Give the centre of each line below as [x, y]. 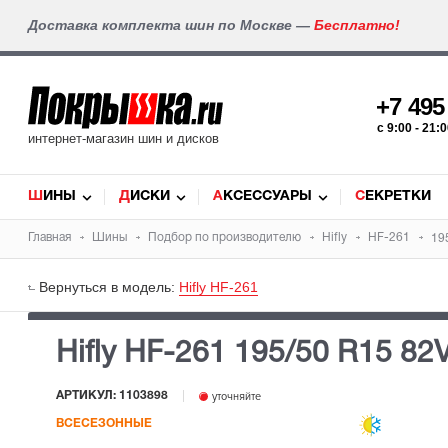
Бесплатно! [357, 25]
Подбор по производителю [224, 237]
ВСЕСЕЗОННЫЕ [104, 424]
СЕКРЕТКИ [398, 196]
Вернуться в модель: [109, 287]
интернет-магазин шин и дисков [123, 138]
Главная [49, 237]
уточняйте [235, 397]
